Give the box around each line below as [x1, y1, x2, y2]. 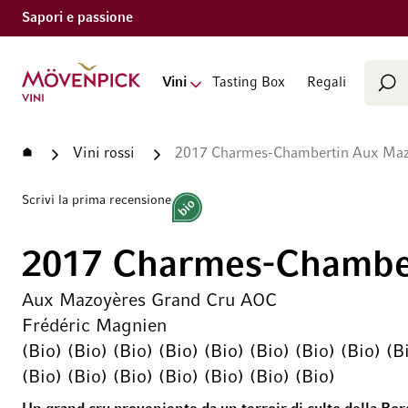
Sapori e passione [22, 11, 133, 25]
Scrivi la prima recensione [22, 195, 171, 207]
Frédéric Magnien [22, 318, 167, 335]
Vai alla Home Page [21, 63, 102, 72]
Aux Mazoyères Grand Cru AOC [22, 292, 277, 310]
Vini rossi [73, 147, 135, 161]
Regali [306, 76, 346, 89]
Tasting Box [211, 76, 285, 89]
